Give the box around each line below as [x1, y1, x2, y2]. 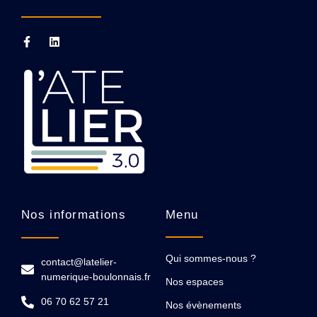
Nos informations [21, 208, 126, 222]
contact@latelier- [40, 256, 117, 268]
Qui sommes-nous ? [166, 253, 256, 265]
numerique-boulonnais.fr [40, 271, 151, 283]
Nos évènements [166, 299, 241, 311]
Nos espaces [166, 276, 224, 288]
